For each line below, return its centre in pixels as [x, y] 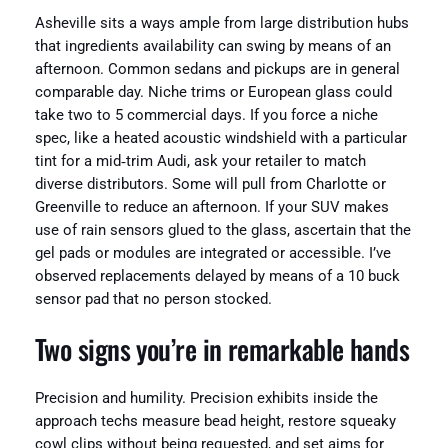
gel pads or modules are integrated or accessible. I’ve [212, 254]
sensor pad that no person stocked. [153, 300]
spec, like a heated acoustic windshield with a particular [220, 139]
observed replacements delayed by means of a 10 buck [217, 277]
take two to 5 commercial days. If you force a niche [206, 116]
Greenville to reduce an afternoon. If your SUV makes [211, 208]
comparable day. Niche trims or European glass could [213, 93]
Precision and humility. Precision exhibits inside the [206, 399]
